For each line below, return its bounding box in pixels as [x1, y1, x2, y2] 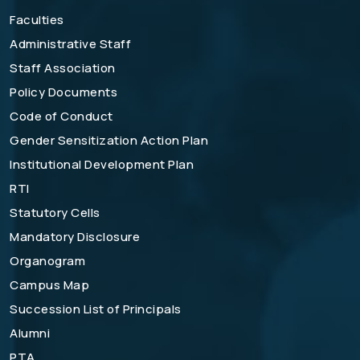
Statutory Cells [10, 204, 100, 221]
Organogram [10, 252, 85, 269]
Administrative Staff [10, 35, 131, 52]
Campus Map [10, 276, 89, 293]
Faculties [10, 11, 64, 28]
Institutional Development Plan [10, 156, 194, 173]
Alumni [10, 325, 50, 342]
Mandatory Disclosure [10, 228, 140, 245]
